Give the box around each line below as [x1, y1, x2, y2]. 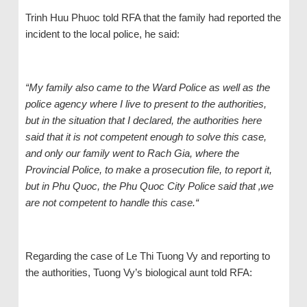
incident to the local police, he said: [25, 28, 180, 40]
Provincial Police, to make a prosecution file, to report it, [25, 164, 272, 176]
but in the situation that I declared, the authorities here [25, 114, 262, 127]
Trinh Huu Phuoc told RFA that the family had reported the [25, 12, 281, 24]
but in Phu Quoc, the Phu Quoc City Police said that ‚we [25, 180, 273, 193]
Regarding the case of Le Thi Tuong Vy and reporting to [25, 250, 270, 262]
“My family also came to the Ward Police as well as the [25, 82, 270, 94]
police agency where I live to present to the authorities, [25, 98, 267, 110]
